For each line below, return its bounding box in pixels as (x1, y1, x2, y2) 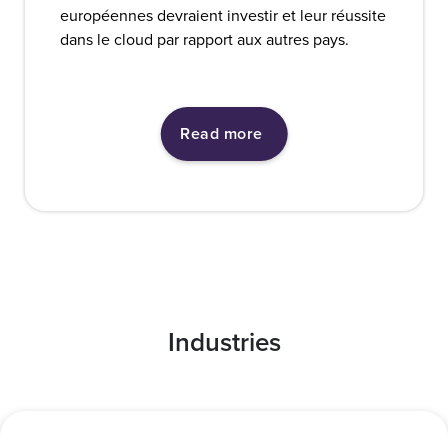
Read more (180, 122, 263, 146)
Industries (167, 323, 281, 361)
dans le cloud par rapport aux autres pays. (59, 28, 349, 51)
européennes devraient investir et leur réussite (59, 4, 386, 27)
